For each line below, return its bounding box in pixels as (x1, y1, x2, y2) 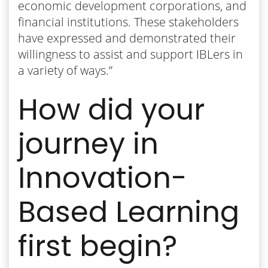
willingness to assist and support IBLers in (18, 45, 243, 62)
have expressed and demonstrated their (18, 29, 236, 46)
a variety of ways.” (18, 62, 112, 78)
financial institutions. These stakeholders (18, 13, 239, 30)
